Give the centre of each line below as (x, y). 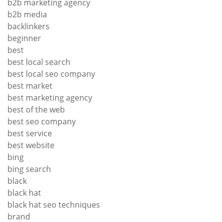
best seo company (42, 121)
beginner (24, 38)
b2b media (27, 14)
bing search (29, 169)
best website (31, 145)
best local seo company (51, 74)
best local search (39, 62)
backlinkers (28, 26)
